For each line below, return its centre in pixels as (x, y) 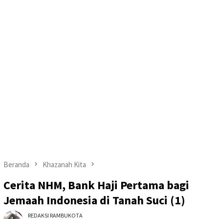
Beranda (16, 164)
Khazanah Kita (64, 164)
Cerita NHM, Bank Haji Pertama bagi (96, 185)
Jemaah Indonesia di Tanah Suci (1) (94, 200)
